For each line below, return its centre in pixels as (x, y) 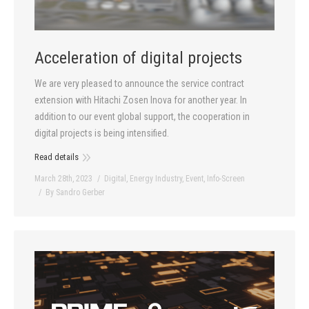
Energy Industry (156, 178)
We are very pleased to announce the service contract (139, 83)
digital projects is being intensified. (102, 133)
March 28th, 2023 (63, 178)
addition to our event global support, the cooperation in (142, 116)
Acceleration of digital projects (138, 58)
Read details (57, 157)
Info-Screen (226, 178)
